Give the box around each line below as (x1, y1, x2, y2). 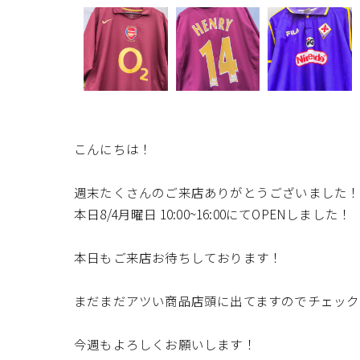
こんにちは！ (74, 140, 153, 158)
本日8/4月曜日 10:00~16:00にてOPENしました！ (74, 205, 352, 223)
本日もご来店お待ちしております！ (74, 248, 283, 267)
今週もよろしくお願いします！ (74, 335, 256, 354)
